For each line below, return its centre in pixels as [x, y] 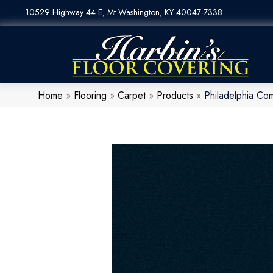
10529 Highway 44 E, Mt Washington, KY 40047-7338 [124, 12]
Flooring [90, 96]
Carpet [132, 96]
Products [175, 96]
